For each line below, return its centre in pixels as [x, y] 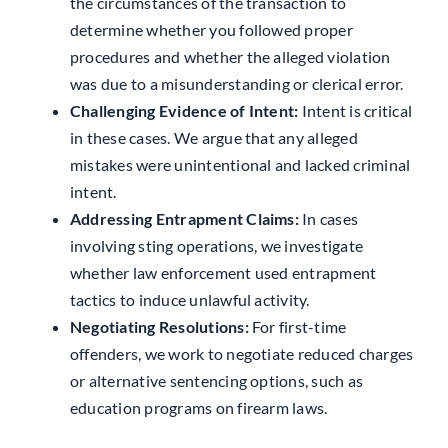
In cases [328, 218]
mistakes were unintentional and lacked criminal [240, 164]
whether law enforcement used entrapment [223, 272]
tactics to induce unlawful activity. [189, 299]
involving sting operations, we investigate [216, 245]
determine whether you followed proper [211, 29]
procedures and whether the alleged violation [230, 56]
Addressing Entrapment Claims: [184, 218]
